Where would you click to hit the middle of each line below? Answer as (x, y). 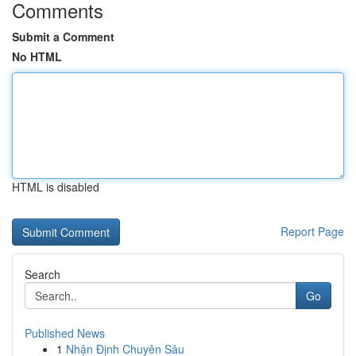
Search (43, 274)
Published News (65, 333)
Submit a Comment (63, 37)
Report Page (312, 231)
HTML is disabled (56, 187)
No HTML (37, 56)
